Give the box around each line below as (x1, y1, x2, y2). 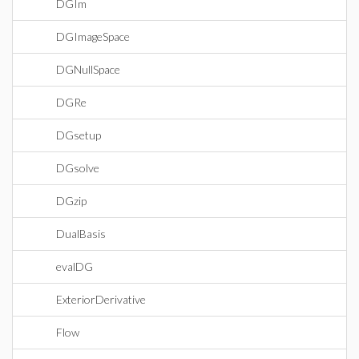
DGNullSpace (56, 63, 120, 76)
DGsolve (56, 161, 99, 175)
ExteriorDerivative (56, 292, 146, 306)
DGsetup (56, 128, 101, 142)
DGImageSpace (56, 30, 130, 43)
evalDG (56, 260, 93, 273)
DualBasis (56, 227, 106, 240)
